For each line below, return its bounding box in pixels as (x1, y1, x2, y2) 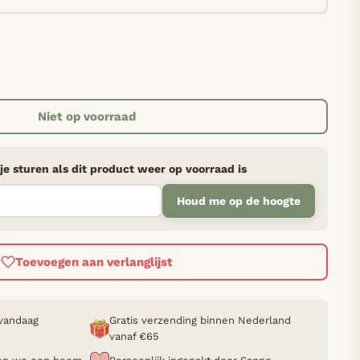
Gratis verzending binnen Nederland (109, 314, 291, 327)
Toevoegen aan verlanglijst (15, 254, 173, 269)
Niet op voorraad (38, 108, 136, 124)
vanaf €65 (109, 330, 159, 343)
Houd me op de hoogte (177, 194, 301, 208)
